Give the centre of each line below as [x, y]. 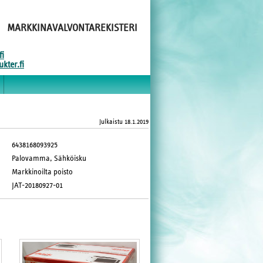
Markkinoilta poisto [43, 172]
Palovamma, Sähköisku [49, 158]
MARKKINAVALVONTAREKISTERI [72, 28]
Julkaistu [111, 121]
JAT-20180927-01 [38, 185]
